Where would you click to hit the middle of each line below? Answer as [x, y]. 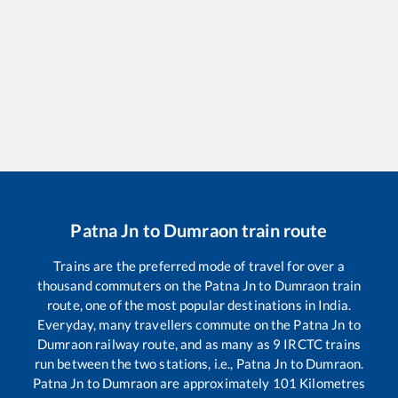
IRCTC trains [321, 344]
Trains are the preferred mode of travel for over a [199, 266]
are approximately [215, 383]
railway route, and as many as [183, 344]
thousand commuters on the [121, 286]
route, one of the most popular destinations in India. [199, 305]
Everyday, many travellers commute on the [166, 325]
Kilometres [331, 383]
